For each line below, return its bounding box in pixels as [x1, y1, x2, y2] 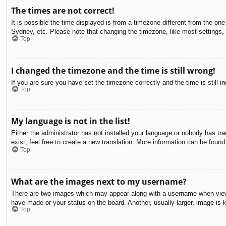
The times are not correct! [11, 5, 115, 17]
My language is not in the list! [11, 116, 130, 127]
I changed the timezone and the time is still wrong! [11, 65, 215, 76]
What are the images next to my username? [11, 176, 187, 187]
